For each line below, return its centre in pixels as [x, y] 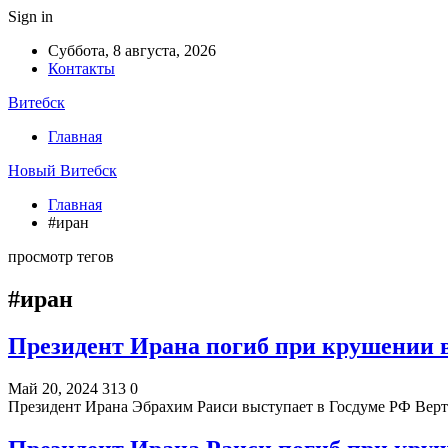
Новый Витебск [62, 170]
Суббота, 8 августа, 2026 [132, 50]
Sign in [30, 16]
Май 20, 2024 [53, 388]
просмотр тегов [61, 256]
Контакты [81, 68]
